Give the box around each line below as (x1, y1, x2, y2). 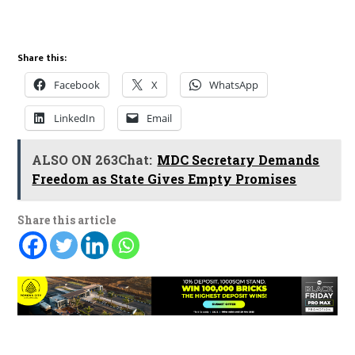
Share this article (17, 212, 116, 227)
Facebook (54, 77, 101, 92)
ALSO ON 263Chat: (32, 151, 153, 168)
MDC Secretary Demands (157, 151, 320, 168)
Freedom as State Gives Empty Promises (32, 170, 297, 187)
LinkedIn (54, 110, 96, 125)
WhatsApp (209, 77, 259, 92)
